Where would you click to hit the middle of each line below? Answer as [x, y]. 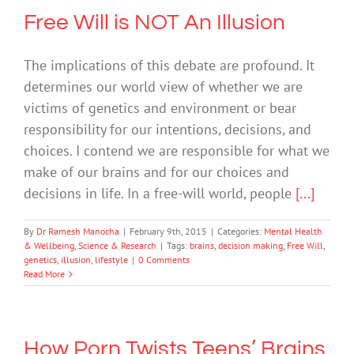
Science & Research [117, 246]
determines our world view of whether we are [163, 87]
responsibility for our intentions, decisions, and [168, 130]
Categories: [241, 232]
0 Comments [164, 260]
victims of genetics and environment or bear [160, 108]
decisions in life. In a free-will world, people [160, 194]
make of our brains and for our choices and [156, 172]
